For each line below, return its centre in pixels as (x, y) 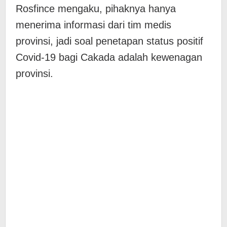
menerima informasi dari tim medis (93, 25)
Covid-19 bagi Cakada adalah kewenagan (109, 57)
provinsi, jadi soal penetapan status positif (109, 41)
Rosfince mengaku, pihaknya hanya (96, 9)
